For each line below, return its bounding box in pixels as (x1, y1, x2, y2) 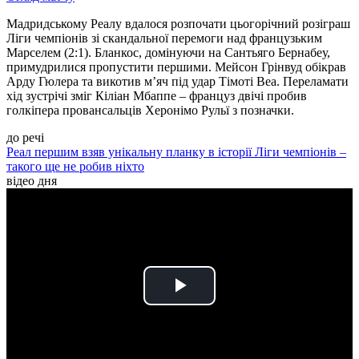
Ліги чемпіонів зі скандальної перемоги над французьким (6, 31, 322, 46)
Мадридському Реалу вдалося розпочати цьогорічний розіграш (6, 17, 350, 31)
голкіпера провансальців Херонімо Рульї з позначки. (6, 103, 294, 118)
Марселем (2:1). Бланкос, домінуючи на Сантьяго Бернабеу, (6, 46, 330, 60)
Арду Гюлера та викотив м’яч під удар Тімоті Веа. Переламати (6, 75, 349, 89)
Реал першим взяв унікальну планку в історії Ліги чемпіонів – (6, 145, 346, 159)
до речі (6, 131, 44, 145)
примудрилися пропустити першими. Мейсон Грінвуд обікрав (6, 60, 346, 75)
